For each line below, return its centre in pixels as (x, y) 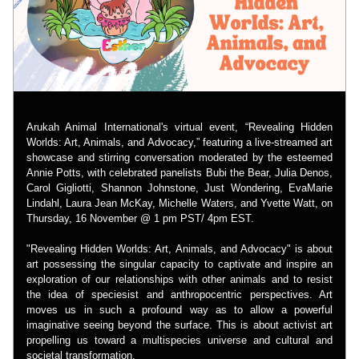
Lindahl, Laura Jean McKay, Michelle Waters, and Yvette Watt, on (179, 203)
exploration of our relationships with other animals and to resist (179, 279)
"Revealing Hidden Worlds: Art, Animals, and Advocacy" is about (179, 249)
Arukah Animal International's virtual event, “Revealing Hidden (179, 127)
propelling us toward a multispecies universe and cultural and (179, 340)
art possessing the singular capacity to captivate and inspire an (179, 264)
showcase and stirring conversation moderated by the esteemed (179, 157)
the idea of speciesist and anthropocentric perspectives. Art (179, 294)
